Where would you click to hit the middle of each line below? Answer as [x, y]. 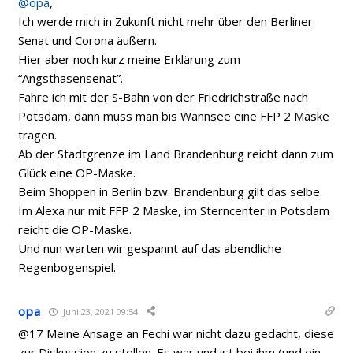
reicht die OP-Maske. [75, 229]
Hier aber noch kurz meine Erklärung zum [130, 59]
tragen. [38, 135]
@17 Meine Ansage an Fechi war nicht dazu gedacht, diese [176, 333]
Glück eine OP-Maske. [77, 173]
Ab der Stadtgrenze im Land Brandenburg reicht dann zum [176, 154]
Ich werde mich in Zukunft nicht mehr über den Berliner [166, 21]
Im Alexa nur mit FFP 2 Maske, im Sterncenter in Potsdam [174, 210]
